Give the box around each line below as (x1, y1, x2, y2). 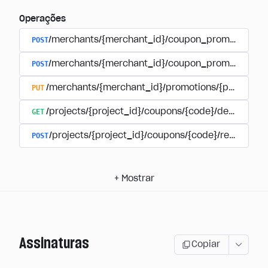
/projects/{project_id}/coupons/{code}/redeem (49, 132, 254, 140)
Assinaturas (19, 236, 89, 251)
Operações (19, 15, 66, 23)
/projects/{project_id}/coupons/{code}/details (45, 108, 247, 116)
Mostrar (121, 175, 154, 183)
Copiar (191, 240, 220, 249)
